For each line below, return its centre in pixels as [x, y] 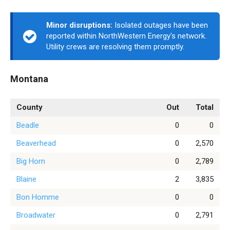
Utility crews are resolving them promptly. [115, 47]
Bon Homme [38, 197]
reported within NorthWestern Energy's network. [126, 36]
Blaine [26, 179]
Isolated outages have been [160, 25]
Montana [29, 79]
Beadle [28, 125]
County [30, 107]
